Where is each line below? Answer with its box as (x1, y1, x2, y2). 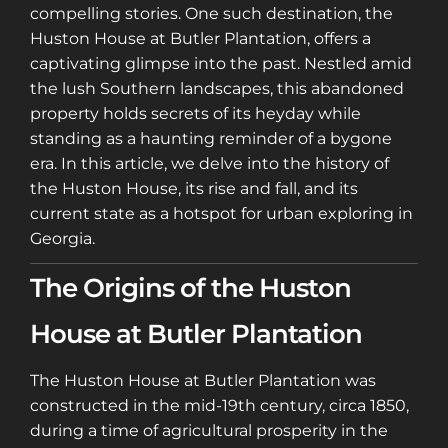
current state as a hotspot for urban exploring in (30, 204, 413, 224)
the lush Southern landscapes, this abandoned (30, 79, 404, 99)
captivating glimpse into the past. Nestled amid (30, 54, 412, 74)
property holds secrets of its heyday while (30, 104, 361, 124)
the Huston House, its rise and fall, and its (30, 179, 358, 199)
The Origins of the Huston (30, 271, 351, 304)
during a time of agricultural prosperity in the (30, 420, 388, 440)
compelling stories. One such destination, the (30, 4, 393, 24)
